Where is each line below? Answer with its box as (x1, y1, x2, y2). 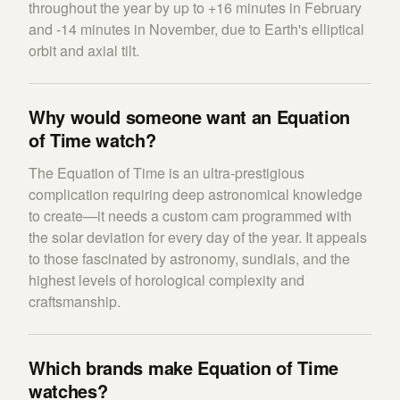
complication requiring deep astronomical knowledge (29, 184, 362, 204)
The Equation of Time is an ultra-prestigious (29, 162, 304, 183)
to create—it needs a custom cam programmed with (29, 205, 352, 226)
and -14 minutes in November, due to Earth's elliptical (29, 19, 364, 39)
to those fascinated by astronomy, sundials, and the (29, 248, 350, 269)
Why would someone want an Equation (29, 104, 351, 129)
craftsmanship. (29, 291, 121, 312)
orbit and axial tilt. (29, 40, 139, 61)
